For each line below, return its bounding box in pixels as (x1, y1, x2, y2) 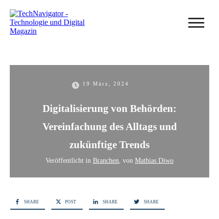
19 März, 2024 (82, 81, 129, 87)
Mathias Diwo (135, 157, 174, 165)
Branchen (93, 157, 119, 165)
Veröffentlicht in (45, 157, 93, 165)
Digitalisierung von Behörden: (43, 103, 176, 115)
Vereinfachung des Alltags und (42, 121, 177, 133)
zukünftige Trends (69, 139, 150, 151)
